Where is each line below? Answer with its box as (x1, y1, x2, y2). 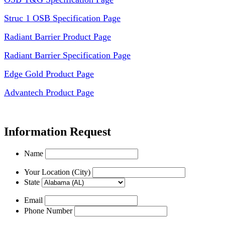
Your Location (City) (24, 168, 90, 177)
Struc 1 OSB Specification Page (4, 13, 121, 24)
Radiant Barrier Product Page (4, 32, 111, 42)
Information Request (4, 125, 111, 139)
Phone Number (24, 206, 72, 215)
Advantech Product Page (4, 87, 94, 98)
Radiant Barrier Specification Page (4, 50, 131, 61)
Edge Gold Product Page (4, 69, 94, 79)
